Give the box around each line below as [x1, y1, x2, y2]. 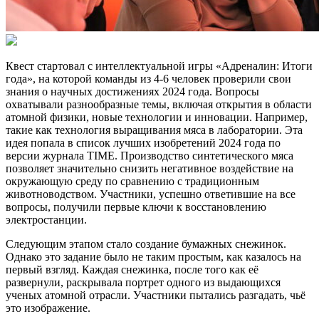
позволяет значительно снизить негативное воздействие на [6, 162, 293, 174]
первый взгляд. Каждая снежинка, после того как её [6, 263, 258, 276]
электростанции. [6, 213, 87, 226]
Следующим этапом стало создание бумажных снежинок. [6, 237, 286, 250]
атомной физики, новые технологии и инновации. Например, [6, 110, 308, 123]
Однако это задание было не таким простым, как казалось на [6, 250, 301, 263]
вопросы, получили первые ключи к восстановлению [6, 200, 266, 213]
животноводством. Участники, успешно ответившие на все [6, 187, 296, 200]
